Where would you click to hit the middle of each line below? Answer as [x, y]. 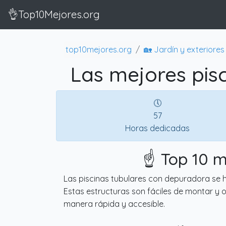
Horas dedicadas [157, 128]
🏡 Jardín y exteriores [184, 49]
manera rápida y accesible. [114, 204]
